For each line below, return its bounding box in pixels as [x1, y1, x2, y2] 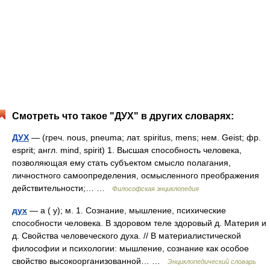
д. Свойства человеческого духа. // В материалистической [12, 231, 241, 240]
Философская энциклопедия [112, 185, 199, 192]
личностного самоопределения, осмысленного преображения [12, 171, 259, 180]
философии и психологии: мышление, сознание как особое [12, 243, 249, 253]
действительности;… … [12, 183, 112, 193]
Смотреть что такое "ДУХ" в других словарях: [12, 111, 234, 121]
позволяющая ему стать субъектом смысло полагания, [12, 158, 231, 168]
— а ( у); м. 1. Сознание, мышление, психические [27, 206, 226, 215]
